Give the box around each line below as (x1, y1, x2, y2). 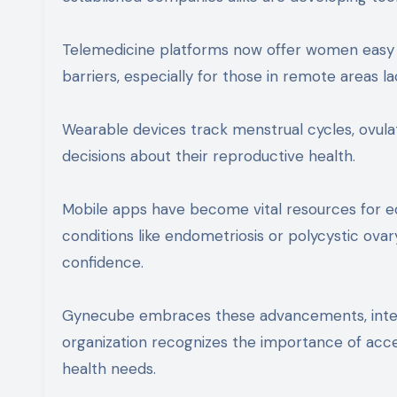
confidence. (62, 253, 144, 273)
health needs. (62, 359, 156, 379)
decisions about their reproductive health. (62, 146, 355, 167)
